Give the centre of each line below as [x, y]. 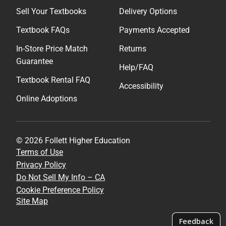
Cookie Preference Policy [60, 190]
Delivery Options [148, 11]
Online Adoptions [47, 98]
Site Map [32, 201]
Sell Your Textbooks [51, 11]
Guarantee [35, 61]
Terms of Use [40, 152]
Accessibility [141, 86]
